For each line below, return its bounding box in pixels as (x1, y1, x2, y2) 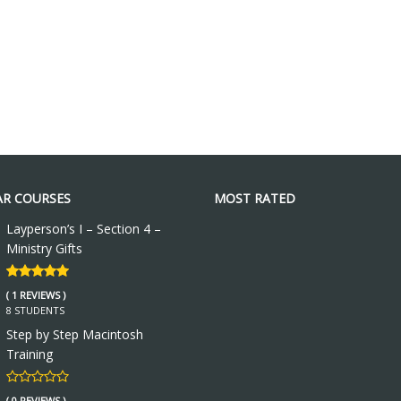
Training (5, 345, 53, 363)
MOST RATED (214, 189, 295, 207)
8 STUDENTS (5, 303, 64, 317)
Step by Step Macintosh (5, 325, 143, 343)
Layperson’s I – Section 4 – (5, 219, 161, 237)
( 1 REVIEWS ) (5, 287, 65, 302)
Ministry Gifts (5, 239, 82, 257)
